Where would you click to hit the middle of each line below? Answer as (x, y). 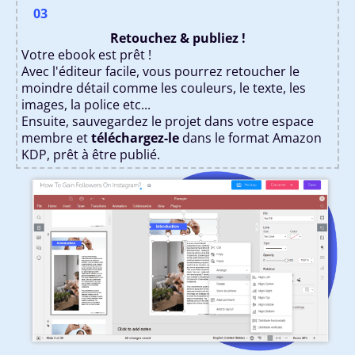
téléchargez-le (135, 138)
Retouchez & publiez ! (177, 38)
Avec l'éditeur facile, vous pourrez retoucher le (160, 72)
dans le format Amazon (250, 138)
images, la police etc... (86, 105)
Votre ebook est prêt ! (86, 55)
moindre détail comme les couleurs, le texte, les (164, 88)
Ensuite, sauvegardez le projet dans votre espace (168, 122)
